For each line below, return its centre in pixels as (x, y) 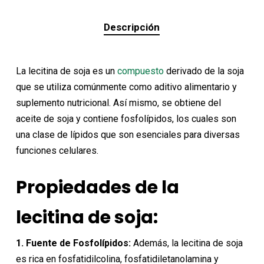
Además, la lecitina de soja (187, 243)
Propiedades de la (97, 188)
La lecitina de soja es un (66, 71)
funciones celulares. (57, 151)
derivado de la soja (204, 71)
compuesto (140, 71)
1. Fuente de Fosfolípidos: (73, 243)
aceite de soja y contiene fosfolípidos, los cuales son (126, 119)
